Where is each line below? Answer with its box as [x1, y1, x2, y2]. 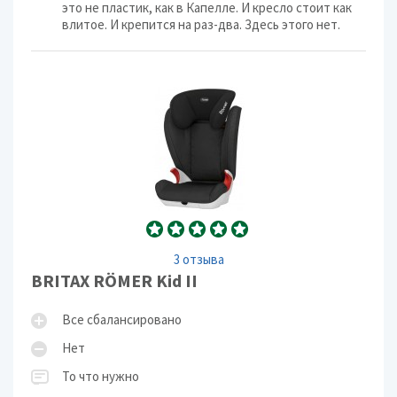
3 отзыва [173, 251, 224, 268]
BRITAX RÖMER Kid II [31, 269, 198, 292]
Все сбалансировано [62, 311, 182, 328]
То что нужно [62, 368, 139, 385]
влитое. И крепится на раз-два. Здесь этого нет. [62, 16, 340, 33]
